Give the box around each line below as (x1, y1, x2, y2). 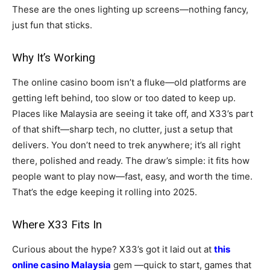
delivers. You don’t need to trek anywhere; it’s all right (12, 139, 240, 151)
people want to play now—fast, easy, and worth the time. (12, 171, 253, 183)
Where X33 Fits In (12, 218, 102, 232)
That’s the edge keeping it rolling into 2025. (12, 186, 197, 198)
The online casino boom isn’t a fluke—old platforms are (12, 77, 246, 89)
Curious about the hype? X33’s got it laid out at (12, 243, 214, 256)
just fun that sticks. (12, 19, 92, 31)
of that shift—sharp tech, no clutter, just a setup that (12, 124, 233, 136)
